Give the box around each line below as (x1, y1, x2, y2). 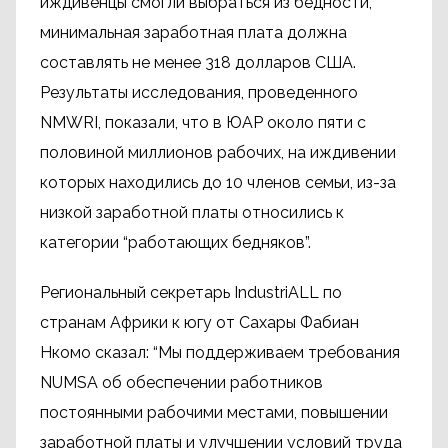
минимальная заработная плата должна (40, 23, 347, 42)
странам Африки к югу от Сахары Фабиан (40, 313, 359, 332)
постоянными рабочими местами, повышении (40, 403, 388, 422)
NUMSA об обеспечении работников (40, 373, 323, 392)
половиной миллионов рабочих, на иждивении (40, 143, 396, 162)
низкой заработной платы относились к (40, 203, 344, 222)
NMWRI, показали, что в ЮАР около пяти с (40, 113, 366, 132)
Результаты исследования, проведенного (40, 83, 358, 102)
